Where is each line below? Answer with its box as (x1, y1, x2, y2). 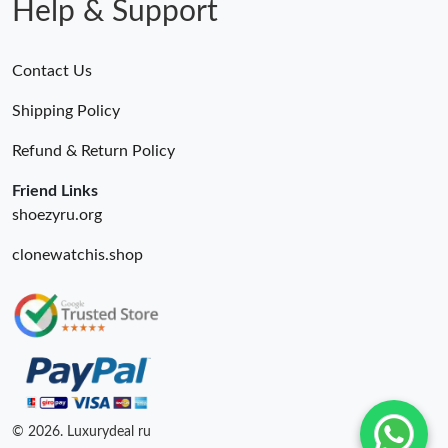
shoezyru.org (12, 207, 102, 224)
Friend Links (12, 183, 98, 200)
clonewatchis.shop (12, 247, 143, 264)
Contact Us (12, 63, 92, 80)
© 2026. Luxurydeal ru (12, 424, 151, 439)
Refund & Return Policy (12, 143, 175, 160)
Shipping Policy (12, 103, 120, 120)
